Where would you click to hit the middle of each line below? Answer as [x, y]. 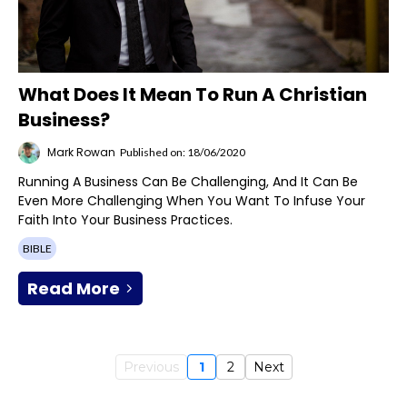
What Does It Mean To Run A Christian [193, 94]
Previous [151, 367]
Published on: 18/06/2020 [183, 153]
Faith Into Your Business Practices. [125, 219]
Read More [74, 288]
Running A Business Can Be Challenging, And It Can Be [188, 181]
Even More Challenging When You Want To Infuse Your [192, 200]
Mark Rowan [81, 152]
